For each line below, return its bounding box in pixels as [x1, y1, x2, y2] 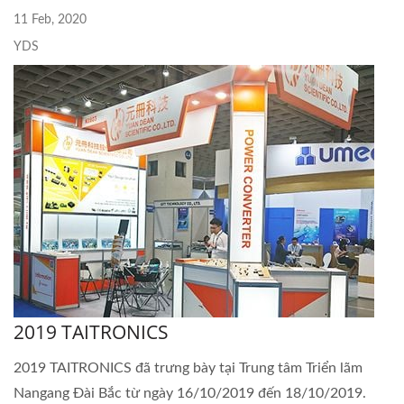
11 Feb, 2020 [14, 13, 87, 26]
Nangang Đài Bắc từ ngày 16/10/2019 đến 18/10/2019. [14, 385, 366, 400]
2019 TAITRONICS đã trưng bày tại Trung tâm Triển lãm [14, 360, 363, 375]
